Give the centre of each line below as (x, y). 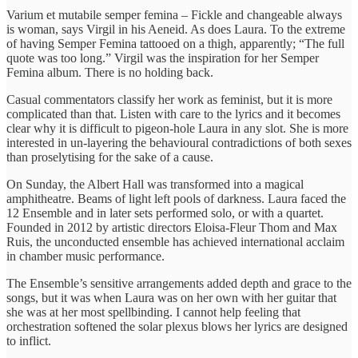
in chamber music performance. (86, 256)
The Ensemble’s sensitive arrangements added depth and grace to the (179, 283)
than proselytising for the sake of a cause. (110, 157)
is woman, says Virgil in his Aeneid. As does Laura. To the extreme (176, 29)
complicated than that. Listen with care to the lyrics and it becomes (173, 113)
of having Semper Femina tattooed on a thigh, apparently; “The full (175, 43)
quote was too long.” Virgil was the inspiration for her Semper (163, 58)
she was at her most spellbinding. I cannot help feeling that (153, 312)
